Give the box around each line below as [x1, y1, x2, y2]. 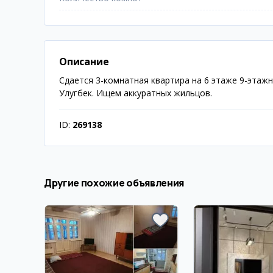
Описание [59, 55, 109, 69]
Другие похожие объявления [44, 176, 184, 190]
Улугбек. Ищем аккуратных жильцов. [59, 87, 212, 99]
